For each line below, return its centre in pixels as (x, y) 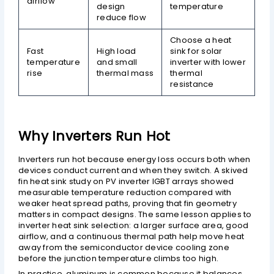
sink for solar (196, 51)
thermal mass (125, 73)
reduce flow (121, 18)
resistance (192, 84)
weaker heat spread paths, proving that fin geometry (128, 204)
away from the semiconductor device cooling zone (124, 248)
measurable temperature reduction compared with (125, 193)
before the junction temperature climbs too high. (119, 259)
